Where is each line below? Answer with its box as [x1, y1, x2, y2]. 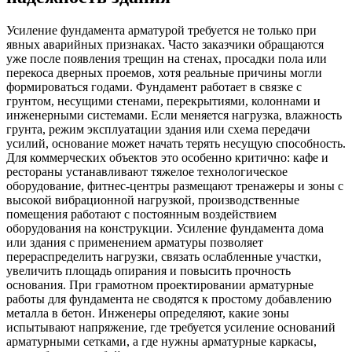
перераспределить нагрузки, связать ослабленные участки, [6, 250, 321, 264]
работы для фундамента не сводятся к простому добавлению [6, 292, 332, 306]
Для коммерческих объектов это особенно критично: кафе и [6, 151, 328, 165]
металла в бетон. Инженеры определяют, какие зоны [6, 306, 289, 321]
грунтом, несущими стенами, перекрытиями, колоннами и [6, 94, 321, 108]
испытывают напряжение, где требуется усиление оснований [6, 321, 335, 335]
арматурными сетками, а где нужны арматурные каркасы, [6, 335, 317, 349]
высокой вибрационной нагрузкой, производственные [6, 193, 299, 207]
